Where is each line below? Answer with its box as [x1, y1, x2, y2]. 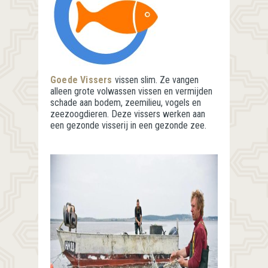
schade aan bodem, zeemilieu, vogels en [50, 97, 201, 109]
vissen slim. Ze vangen [114, 74, 199, 86]
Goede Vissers [50, 74, 112, 86]
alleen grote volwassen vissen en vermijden [50, 86, 212, 98]
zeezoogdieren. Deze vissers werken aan [50, 108, 205, 120]
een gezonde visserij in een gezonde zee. [50, 120, 206, 132]
